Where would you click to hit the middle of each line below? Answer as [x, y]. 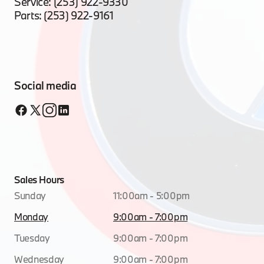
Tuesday [32, 237]
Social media [45, 85]
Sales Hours [39, 179]
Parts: [29, 15]
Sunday [30, 195]
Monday [32, 216]
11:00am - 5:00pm [151, 195]
